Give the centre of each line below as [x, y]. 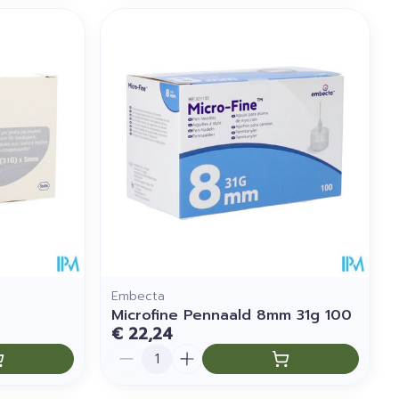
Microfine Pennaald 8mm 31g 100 [232, 316]
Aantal [134, 352]
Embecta [138, 297]
